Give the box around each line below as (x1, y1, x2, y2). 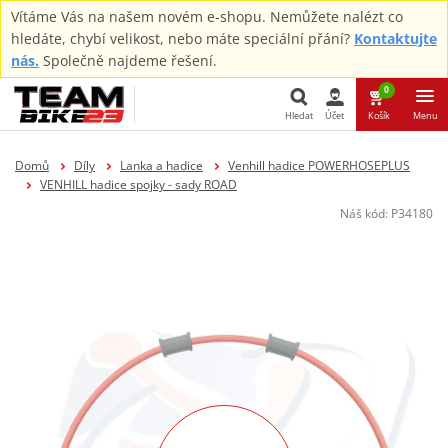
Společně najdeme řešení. (39, 51, 217, 70)
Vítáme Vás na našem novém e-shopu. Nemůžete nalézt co (11, 7, 403, 26)
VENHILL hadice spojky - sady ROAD (39, 175, 237, 193)
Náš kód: (340, 204, 391, 222)
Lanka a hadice (119, 156, 203, 174)
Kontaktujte (354, 29, 437, 48)
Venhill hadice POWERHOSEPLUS (227, 156, 410, 174)
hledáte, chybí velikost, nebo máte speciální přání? (11, 29, 354, 48)
